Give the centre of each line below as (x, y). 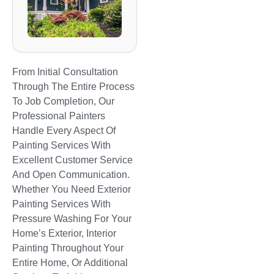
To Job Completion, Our (63, 101)
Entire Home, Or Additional (70, 262)
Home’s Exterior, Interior (64, 233)
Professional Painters (59, 116)
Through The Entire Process (73, 86)
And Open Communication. (71, 174)
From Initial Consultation (65, 72)
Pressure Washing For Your (72, 218)
